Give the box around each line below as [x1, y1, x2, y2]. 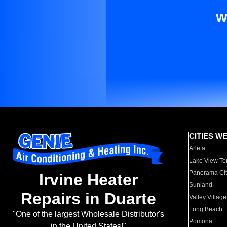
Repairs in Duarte [20, 190, 156, 208]
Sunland [189, 181, 213, 188]
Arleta [189, 145, 206, 152]
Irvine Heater [39, 171, 138, 190]
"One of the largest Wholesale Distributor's [12, 210, 164, 219]
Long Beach [189, 206, 223, 213]
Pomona [189, 218, 213, 225]
